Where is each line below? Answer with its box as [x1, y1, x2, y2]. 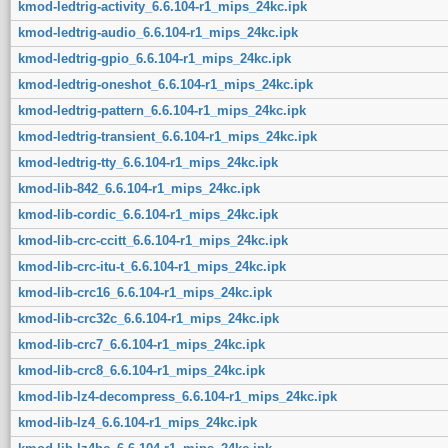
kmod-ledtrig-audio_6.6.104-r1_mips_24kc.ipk [17, 24, 298, 40]
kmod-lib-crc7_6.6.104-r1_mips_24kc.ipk [17, 336, 265, 352]
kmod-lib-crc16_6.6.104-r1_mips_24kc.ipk [17, 284, 272, 300]
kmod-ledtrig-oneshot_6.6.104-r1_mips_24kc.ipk [17, 76, 313, 92]
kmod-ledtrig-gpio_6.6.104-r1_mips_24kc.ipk [17, 50, 291, 66]
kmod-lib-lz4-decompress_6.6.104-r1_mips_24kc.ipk [17, 388, 337, 404]
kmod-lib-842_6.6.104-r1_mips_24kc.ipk [17, 180, 260, 196]
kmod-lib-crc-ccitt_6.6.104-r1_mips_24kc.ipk [17, 232, 288, 248]
